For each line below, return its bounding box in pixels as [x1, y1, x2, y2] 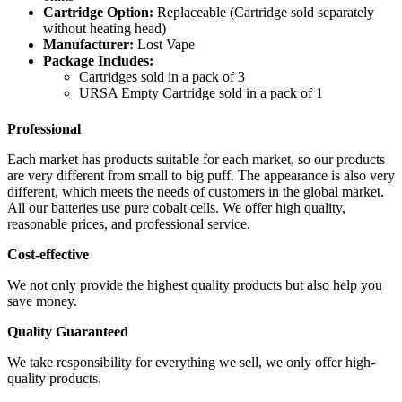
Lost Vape [134, 36, 195, 52]
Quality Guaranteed [7, 323, 128, 339]
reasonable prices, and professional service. [7, 215, 250, 232]
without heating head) [43, 20, 166, 36]
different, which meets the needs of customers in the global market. [7, 183, 384, 199]
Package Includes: [43, 52, 153, 68]
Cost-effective [7, 246, 89, 262]
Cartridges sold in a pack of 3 [79, 68, 245, 84]
